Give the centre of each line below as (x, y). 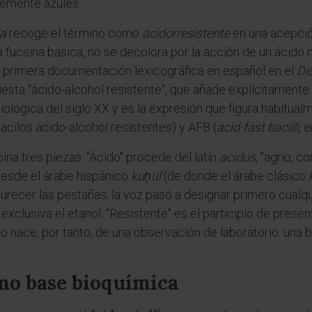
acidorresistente (186, 33)
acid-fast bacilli (258, 127)
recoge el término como (74, 33)
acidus (237, 157)
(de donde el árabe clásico (235, 176)
